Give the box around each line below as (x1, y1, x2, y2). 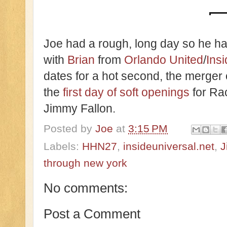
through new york (44, 157, 127, 169)
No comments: (44, 180, 128, 196)
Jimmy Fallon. (44, 102, 116, 116)
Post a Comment (44, 206, 140, 222)
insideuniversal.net (123, 140, 214, 152)
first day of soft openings (63, 86, 190, 99)
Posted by (44, 123, 95, 135)
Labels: (44, 140, 82, 152)
